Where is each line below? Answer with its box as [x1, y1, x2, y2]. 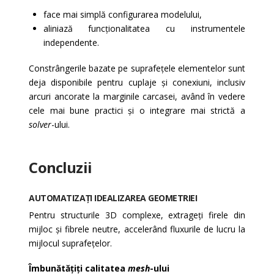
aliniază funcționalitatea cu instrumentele [43, 23, 245, 35]
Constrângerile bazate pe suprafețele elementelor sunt [29, 62, 245, 74]
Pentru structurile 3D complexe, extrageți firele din [29, 209, 245, 221]
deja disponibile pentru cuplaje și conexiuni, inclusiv [29, 76, 245, 88]
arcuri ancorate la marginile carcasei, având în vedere [29, 90, 245, 102]
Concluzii [29, 157, 95, 177]
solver [29, 118, 52, 130]
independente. [43, 37, 99, 49]
